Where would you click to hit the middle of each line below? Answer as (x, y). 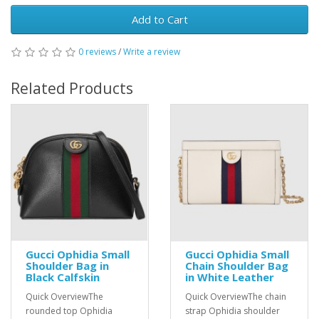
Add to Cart (159, 19)
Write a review (152, 52)
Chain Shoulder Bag (237, 266)
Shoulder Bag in (67, 266)
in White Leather (230, 277)
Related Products (72, 88)
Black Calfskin (63, 277)
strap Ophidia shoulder (232, 311)
